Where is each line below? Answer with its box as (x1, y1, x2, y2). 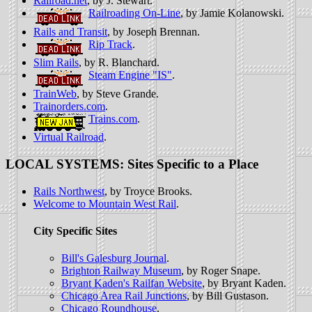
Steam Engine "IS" (88, 69, 172, 81)
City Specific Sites (33, 225, 117, 237)
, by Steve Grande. (77, 87, 159, 100)
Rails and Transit (33, 25, 107, 38)
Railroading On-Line (88, 7, 180, 19)
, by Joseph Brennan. (107, 25, 200, 38)
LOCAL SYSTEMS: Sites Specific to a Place (6, 157, 258, 172)
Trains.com (88, 112, 137, 125)
